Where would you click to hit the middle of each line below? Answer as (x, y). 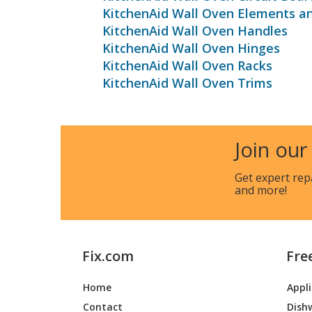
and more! (261, 190)
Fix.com (108, 256)
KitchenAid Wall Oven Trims (187, 83)
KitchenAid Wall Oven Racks (187, 65)
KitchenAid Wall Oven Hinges (191, 48)
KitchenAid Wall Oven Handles (195, 31)
